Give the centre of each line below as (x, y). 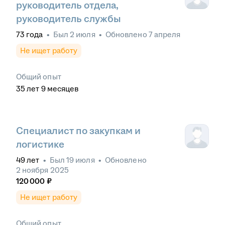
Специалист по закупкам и (78, 131)
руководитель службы (69, 19)
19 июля (81, 160)
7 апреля (164, 35)
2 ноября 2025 (42, 170)
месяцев (63, 89)
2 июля (83, 35)
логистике (40, 145)
